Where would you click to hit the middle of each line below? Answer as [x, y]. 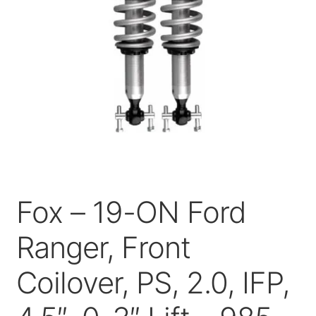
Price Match [48, 36]
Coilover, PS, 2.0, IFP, [152, 282]
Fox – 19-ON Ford [131, 212]
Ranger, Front [103, 247]
